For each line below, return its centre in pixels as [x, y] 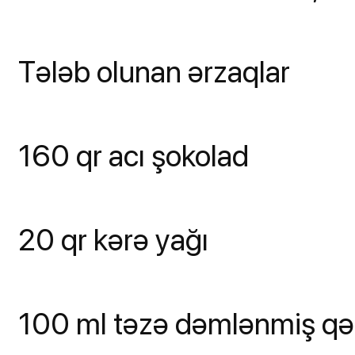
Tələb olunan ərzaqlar [154, 72]
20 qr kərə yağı [113, 240]
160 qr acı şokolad [134, 156]
